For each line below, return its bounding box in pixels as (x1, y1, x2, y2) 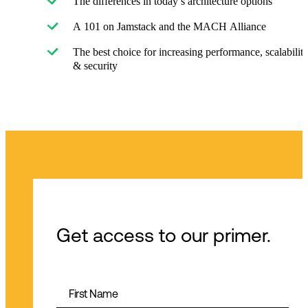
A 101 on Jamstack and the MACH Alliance (72, 21, 266, 33)
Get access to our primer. (56, 223, 272, 246)
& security (72, 60, 118, 72)
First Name (69, 287, 118, 300)
